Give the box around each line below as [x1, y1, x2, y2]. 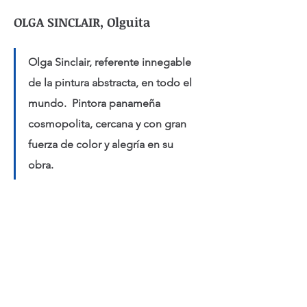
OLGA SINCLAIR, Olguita [14, 14, 150, 30]
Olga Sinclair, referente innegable [28, 56, 194, 69]
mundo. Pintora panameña [28, 97, 163, 110]
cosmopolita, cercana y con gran [28, 117, 189, 130]
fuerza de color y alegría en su [28, 138, 176, 151]
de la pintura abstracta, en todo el [28, 76, 195, 89]
